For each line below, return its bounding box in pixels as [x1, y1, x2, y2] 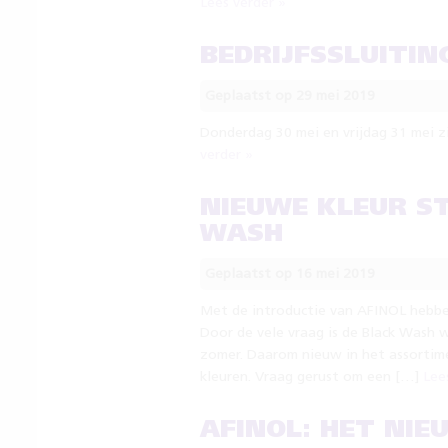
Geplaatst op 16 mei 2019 [204, 267, 375, 281]
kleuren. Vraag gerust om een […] [199, 370, 423, 384]
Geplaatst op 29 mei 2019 [204, 89, 375, 103]
